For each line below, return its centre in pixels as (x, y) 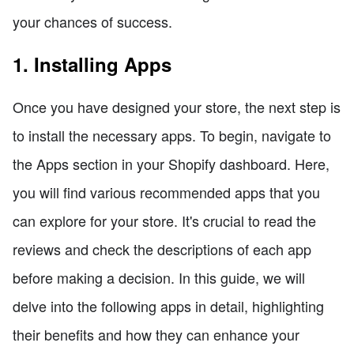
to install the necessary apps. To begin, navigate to (172, 136)
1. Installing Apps (92, 64)
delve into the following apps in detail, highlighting (168, 306)
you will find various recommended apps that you (166, 192)
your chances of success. (92, 22)
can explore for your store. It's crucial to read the (164, 221)
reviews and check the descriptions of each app (162, 249)
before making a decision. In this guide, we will (159, 278)
